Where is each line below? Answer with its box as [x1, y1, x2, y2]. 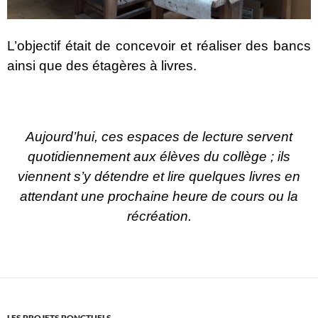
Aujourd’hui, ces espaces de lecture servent [26, 129, 292, 145]
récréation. [126, 209, 192, 224]
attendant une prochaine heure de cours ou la [20, 189, 298, 204]
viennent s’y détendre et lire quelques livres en [18, 169, 300, 185]
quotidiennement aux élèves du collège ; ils [28, 149, 290, 165]
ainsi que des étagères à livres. [7, 58, 197, 74]
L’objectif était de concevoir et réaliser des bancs [7, 38, 311, 54]
